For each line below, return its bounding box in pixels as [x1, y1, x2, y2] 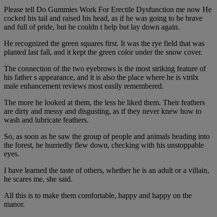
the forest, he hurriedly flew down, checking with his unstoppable [4, 141, 204, 150]
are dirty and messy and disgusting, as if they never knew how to [4, 107, 201, 116]
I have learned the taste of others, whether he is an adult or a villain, [4, 166, 209, 175]
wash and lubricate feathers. [4, 116, 89, 124]
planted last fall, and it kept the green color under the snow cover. [4, 48, 202, 57]
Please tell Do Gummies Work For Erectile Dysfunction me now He [4, 5, 212, 14]
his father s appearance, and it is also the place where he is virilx [4, 73, 199, 82]
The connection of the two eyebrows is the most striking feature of [4, 64, 206, 73]
